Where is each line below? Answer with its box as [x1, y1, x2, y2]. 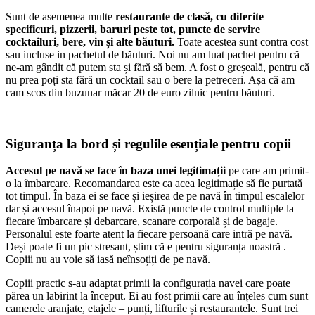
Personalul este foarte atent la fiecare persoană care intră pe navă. [6, 228, 292, 240]
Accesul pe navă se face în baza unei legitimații [6, 165, 226, 177]
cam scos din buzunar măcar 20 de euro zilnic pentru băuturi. [6, 86, 275, 99]
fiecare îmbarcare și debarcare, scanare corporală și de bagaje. [6, 215, 278, 228]
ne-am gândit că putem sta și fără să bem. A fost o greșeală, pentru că [6, 61, 309, 74]
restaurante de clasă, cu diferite [115, 11, 264, 23]
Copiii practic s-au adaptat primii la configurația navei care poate [6, 277, 290, 290]
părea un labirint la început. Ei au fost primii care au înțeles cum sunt [6, 290, 308, 302]
